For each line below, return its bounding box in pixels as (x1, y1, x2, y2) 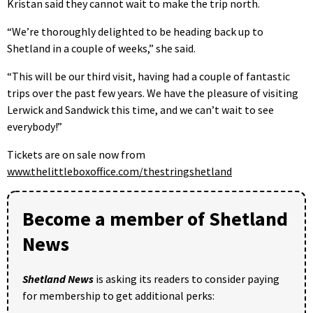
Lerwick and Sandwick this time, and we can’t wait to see (7, 103, 274, 117)
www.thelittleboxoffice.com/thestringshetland (7, 164, 232, 179)
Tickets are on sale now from (7, 147, 145, 162)
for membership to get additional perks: (22, 289, 214, 303)
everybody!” (7, 119, 62, 134)
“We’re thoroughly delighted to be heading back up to (7, 24, 263, 39)
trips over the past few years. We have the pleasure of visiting (7, 86, 298, 101)
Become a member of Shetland (22, 206, 288, 232)
